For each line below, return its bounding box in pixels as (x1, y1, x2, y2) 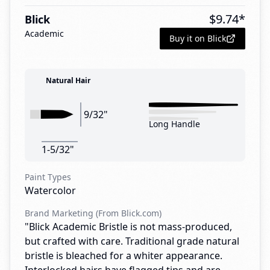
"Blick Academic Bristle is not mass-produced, (25, 220, 232, 233)
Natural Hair (46, 75, 90, 86)
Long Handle (149, 118, 200, 130)
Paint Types (25, 171, 71, 183)
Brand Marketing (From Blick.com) (25, 207, 162, 219)
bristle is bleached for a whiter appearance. (25, 249, 222, 262)
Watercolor (25, 184, 76, 197)
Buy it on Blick (169, 33, 226, 44)
